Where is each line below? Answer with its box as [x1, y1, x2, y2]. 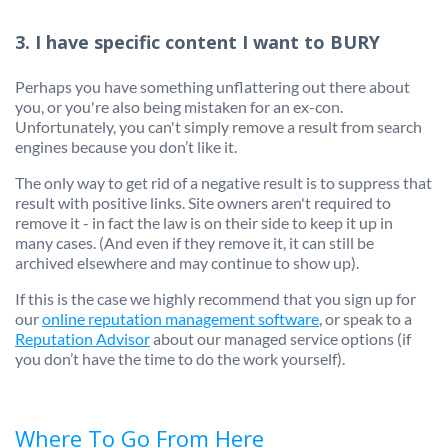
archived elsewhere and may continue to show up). [15, 253, 359, 273]
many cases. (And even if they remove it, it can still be [15, 233, 374, 253]
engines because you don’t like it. [15, 137, 237, 157]
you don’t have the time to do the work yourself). [15, 349, 345, 369]
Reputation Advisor [15, 329, 150, 349]
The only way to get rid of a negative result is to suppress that [15, 173, 432, 193]
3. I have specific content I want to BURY [15, 30, 380, 55]
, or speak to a [319, 309, 412, 329]
